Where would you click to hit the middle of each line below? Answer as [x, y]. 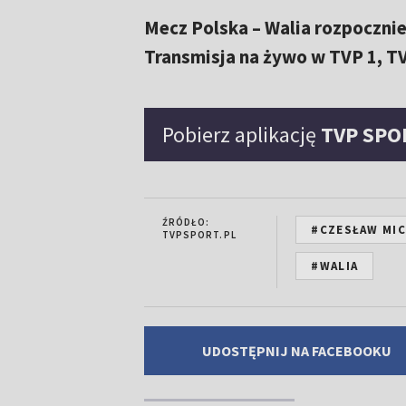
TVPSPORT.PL [199, 235]
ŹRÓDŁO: [186, 222]
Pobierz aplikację [241, 135]
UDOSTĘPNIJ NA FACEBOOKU [296, 351]
